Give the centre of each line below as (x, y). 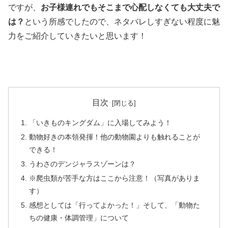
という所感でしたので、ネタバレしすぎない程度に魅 (122, 22)
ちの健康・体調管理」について (79, 218)
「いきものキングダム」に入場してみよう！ (101, 123)
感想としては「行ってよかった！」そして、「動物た (115, 205)
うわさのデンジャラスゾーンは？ (83, 164)
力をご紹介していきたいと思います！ (77, 36)
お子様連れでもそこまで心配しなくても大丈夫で (130, 8)
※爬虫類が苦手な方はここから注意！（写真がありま (115, 178)
